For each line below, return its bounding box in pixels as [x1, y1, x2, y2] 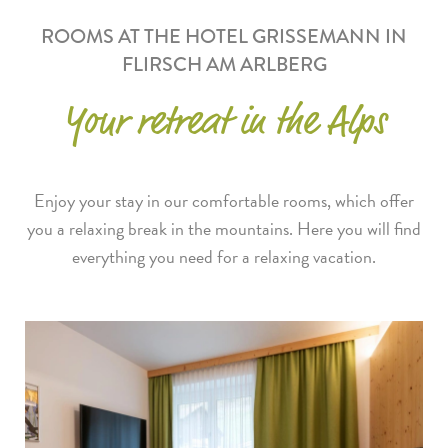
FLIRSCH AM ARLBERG [121, 50, 327, 80]
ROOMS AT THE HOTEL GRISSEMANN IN [41, 22, 407, 52]
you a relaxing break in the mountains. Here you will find [27, 215, 421, 243]
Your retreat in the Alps [62, 103, 386, 144]
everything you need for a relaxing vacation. [72, 243, 376, 271]
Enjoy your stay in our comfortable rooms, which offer [34, 187, 414, 215]
